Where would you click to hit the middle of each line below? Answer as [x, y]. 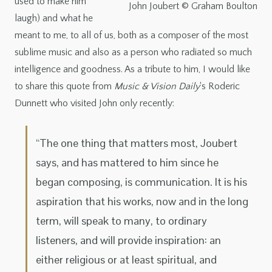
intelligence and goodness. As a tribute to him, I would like [132, 70]
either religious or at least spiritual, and [126, 260]
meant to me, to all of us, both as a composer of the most [131, 36]
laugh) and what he [54, 19]
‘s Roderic [220, 87]
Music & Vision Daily [157, 87]
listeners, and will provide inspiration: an [128, 240]
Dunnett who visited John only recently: [94, 104]
